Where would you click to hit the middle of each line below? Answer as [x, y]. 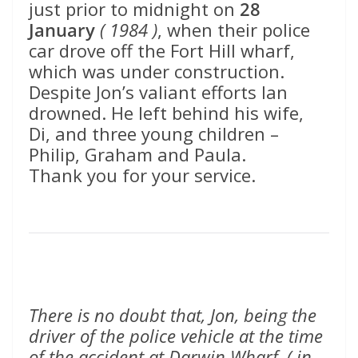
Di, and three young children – [154, 134]
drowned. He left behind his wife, [166, 113]
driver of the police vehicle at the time [176, 336]
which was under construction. [157, 72]
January [64, 30]
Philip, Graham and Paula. [137, 155]
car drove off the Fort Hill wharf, [162, 51]
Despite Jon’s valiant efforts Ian [158, 92]
